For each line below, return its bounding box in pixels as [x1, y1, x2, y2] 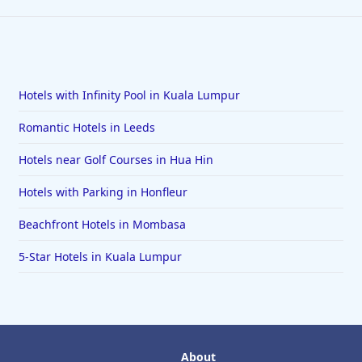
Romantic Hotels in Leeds [18, 120, 155, 136]
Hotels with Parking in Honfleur [18, 184, 187, 200]
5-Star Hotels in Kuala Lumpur [18, 249, 182, 265]
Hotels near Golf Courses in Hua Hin [18, 152, 213, 168]
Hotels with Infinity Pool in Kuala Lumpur [18, 87, 240, 103]
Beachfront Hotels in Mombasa [18, 217, 186, 233]
